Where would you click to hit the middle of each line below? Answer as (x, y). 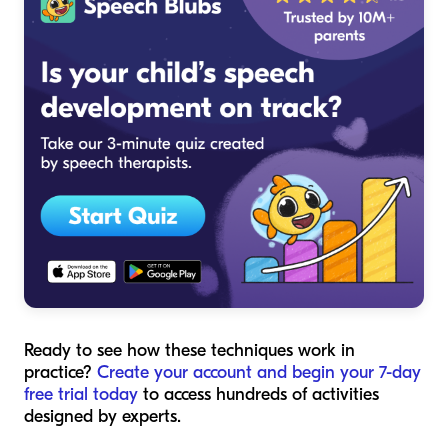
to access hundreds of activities (258, 394)
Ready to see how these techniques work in (189, 350)
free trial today (81, 394)
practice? (60, 372)
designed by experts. (102, 416)
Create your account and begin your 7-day (259, 372)
